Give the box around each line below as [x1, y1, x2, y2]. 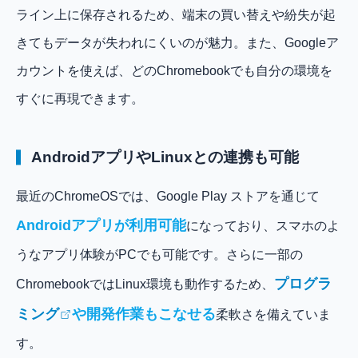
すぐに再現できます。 [16, 91, 144, 105]
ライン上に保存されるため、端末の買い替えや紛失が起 [16, 7, 336, 22]
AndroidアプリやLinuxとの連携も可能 [31, 149, 300, 166]
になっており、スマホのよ [186, 219, 340, 233]
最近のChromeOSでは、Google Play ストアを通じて [16, 189, 320, 204]
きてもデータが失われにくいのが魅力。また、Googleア [16, 35, 339, 50]
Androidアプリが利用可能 [16, 217, 186, 234]
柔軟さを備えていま [216, 308, 331, 322]
